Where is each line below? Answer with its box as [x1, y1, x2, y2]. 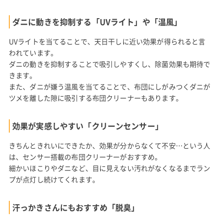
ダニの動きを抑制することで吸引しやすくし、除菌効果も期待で [8, 58, 211, 69]
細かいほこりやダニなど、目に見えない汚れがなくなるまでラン [8, 163, 211, 173]
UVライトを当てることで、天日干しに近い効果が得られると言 [8, 36, 206, 46]
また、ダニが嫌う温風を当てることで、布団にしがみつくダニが [8, 81, 211, 91]
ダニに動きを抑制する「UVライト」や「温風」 [12, 15, 182, 27]
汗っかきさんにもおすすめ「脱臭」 [12, 201, 139, 213]
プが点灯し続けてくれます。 [8, 174, 100, 184]
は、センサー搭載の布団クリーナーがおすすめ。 [8, 151, 162, 162]
